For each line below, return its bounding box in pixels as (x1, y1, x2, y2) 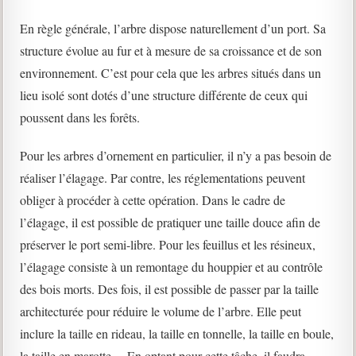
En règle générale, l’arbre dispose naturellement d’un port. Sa (20, 20, 327, 37)
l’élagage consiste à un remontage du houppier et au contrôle (20, 258, 323, 275)
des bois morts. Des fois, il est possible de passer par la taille (20, 281, 319, 297)
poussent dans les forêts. (20, 109, 141, 126)
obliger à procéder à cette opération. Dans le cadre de (20, 192, 286, 208)
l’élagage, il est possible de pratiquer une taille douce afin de (20, 214, 321, 230)
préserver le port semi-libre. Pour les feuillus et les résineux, (20, 236, 316, 253)
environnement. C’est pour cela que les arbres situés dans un (20, 64, 322, 81)
